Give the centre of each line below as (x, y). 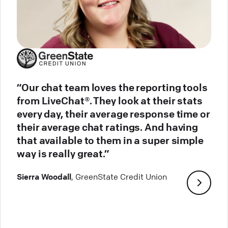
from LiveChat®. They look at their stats (110, 101)
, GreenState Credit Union (119, 177)
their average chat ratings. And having (108, 127)
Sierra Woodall (44, 177)
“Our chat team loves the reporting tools (112, 88)
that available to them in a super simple (110, 140)
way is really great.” (63, 154)
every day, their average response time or (113, 114)
